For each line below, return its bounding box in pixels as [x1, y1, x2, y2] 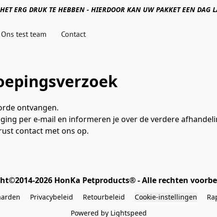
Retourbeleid [83, 192, 125, 201]
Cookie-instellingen [135, 192, 197, 201]
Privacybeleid [30, 192, 73, 201]
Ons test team [1, 29, 47, 39]
